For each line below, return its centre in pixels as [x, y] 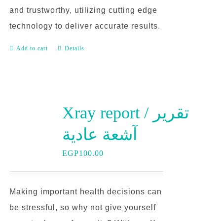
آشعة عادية [99, 134]
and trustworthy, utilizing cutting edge [83, 10]
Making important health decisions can [85, 192]
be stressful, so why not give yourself [82, 207]
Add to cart [32, 48]
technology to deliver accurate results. [85, 26]
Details [74, 48]
